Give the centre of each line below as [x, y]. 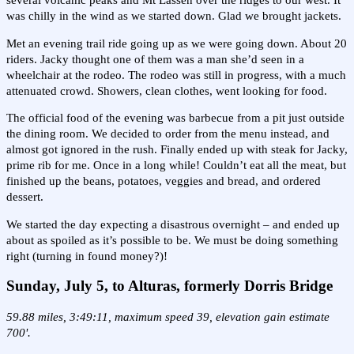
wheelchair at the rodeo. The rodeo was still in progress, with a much [176, 75]
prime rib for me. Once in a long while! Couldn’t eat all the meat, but [176, 166]
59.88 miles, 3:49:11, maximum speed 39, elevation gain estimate [168, 316]
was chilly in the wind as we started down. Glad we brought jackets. [174, 16]
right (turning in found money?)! [87, 256]
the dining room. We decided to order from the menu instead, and [168, 134]
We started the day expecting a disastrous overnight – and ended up [173, 224]
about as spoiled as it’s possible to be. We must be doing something [172, 240]
